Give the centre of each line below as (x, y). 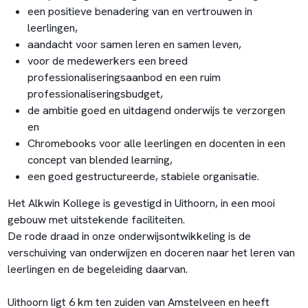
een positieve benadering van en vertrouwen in (140, 12)
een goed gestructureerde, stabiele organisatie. (143, 177)
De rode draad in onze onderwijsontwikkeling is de (129, 236)
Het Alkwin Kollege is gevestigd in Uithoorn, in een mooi (141, 203)
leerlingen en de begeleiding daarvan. (97, 269)
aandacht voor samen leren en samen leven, (135, 45)
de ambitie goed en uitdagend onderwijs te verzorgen (156, 111)
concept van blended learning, (101, 160)
